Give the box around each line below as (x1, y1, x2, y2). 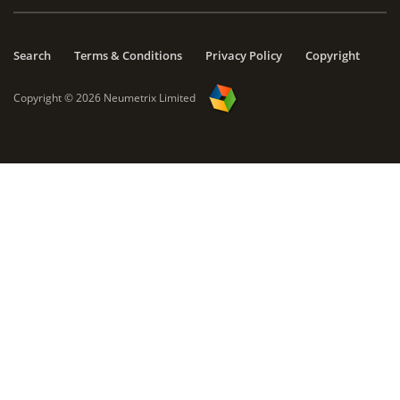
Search (13, 47, 51, 63)
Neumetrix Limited (101, 90, 198, 106)
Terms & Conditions (74, 47, 182, 63)
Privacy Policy (205, 47, 282, 63)
